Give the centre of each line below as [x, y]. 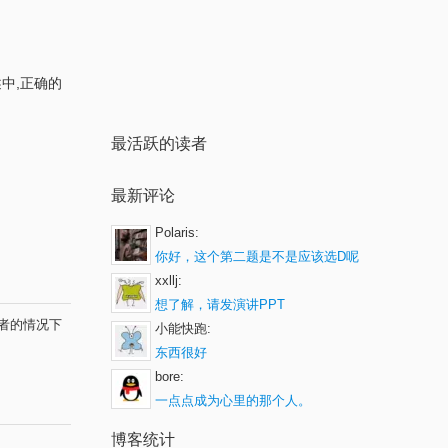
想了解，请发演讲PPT [220, 304]
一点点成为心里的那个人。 [233, 400]
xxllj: [168, 280]
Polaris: [177, 232]
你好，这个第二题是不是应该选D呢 [257, 256]
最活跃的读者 [159, 143]
